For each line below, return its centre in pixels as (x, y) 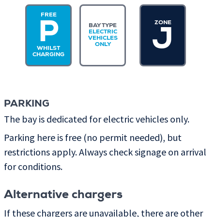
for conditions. (33, 166)
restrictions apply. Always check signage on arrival (105, 152)
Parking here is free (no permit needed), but (93, 137)
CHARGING (48, 55)
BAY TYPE (103, 26)
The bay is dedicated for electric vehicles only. (97, 119)
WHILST (48, 49)
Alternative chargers (63, 195)
